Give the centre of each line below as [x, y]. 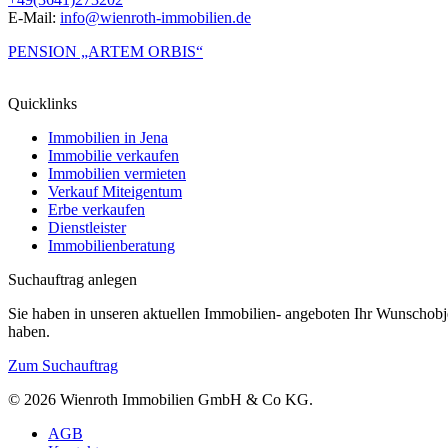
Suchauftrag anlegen [72, 280]
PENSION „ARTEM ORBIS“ [105, 52]
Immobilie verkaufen [113, 156]
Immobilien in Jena [108, 138]
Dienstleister [87, 228]
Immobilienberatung [111, 246]
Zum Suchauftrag [63, 366]
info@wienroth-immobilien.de [155, 18]
